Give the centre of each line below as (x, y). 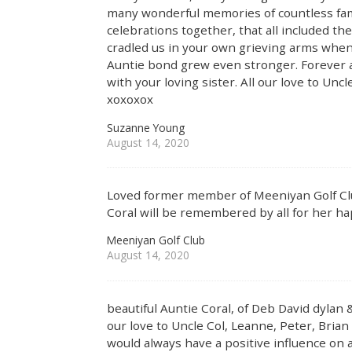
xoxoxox (130, 99)
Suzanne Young (146, 127)
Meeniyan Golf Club (156, 240)
